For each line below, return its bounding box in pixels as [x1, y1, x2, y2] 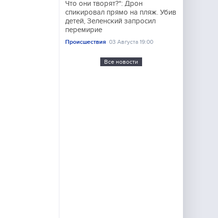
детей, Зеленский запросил [65, 17, 156, 25]
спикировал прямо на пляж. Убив [65, 8, 176, 16]
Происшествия [65, 38, 106, 45]
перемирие [65, 26, 102, 34]
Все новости [104, 58, 138, 65]
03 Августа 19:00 [109, 38, 154, 45]
